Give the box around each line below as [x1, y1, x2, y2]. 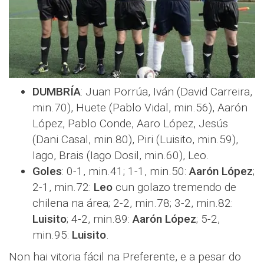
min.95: [32, 227, 72, 242]
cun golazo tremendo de [113, 180, 236, 194]
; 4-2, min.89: [67, 212, 133, 226]
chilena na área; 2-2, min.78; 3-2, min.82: [32, 196, 233, 210]
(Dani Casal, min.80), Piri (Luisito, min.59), [32, 132, 238, 146]
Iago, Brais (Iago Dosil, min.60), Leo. [32, 148, 209, 162]
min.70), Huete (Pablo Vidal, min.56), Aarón [32, 100, 247, 114]
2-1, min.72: [32, 180, 94, 194]
